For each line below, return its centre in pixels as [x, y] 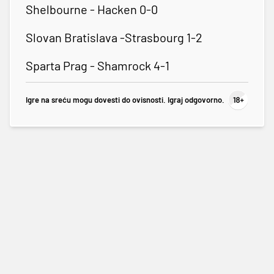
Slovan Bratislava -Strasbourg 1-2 [114, 37]
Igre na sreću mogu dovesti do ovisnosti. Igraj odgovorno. [125, 100]
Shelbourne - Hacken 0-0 [92, 9]
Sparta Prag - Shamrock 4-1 [98, 65]
